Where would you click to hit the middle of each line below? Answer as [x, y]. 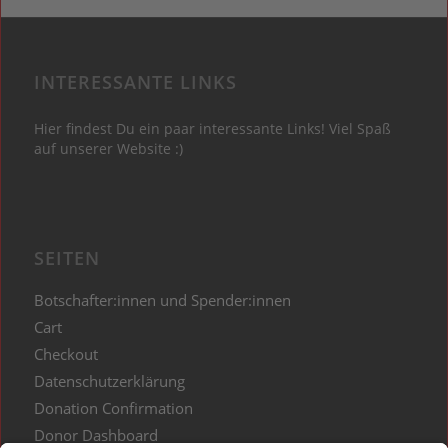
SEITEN [67, 258]
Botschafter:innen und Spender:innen [163, 300]
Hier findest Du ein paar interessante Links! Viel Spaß [213, 129]
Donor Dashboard [96, 435]
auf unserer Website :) [109, 149]
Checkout [66, 354]
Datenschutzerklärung [110, 381]
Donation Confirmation [114, 408]
